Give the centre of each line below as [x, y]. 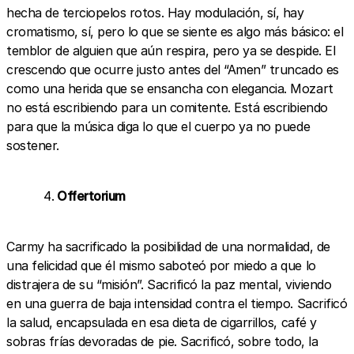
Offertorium [91, 196]
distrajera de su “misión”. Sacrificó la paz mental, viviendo [169, 284]
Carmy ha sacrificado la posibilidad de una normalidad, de [168, 246]
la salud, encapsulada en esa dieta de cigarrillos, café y [162, 322]
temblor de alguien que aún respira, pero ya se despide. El [171, 50]
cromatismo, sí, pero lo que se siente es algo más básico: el [175, 31]
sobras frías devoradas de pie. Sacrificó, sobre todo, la [162, 341]
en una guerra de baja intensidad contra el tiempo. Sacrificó [177, 303]
